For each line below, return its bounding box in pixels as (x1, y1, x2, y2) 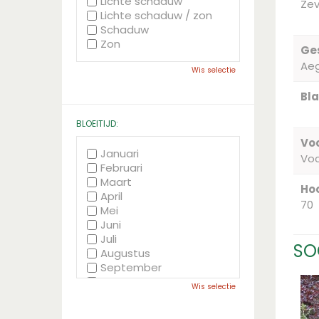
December (100, 303, 157, 318)
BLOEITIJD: (76, 117, 118, 130)
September (100, 260, 162, 275)
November (100, 288, 156, 303)
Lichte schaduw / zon (100, 8, 212, 23)
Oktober (100, 274, 144, 289)
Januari (100, 146, 139, 161)
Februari (100, 160, 142, 175)
